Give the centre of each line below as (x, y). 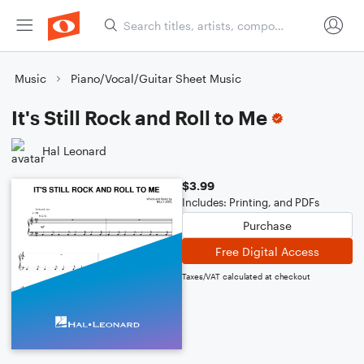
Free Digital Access (267, 251)
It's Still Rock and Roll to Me (139, 117)
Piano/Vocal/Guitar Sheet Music (156, 78)
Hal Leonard (74, 150)
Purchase (267, 225)
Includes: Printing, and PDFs (251, 202)
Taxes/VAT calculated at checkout (246, 276)
